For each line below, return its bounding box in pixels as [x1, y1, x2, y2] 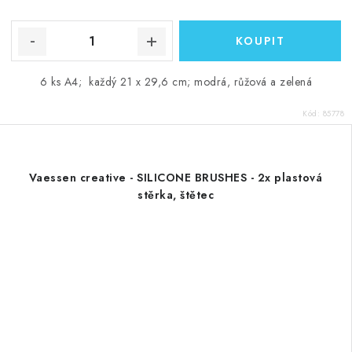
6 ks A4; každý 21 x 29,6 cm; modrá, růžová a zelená [40, 74, 312, 90]
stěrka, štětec [137, 187, 214, 203]
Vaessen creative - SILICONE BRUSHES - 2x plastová [28, 170, 323, 185]
